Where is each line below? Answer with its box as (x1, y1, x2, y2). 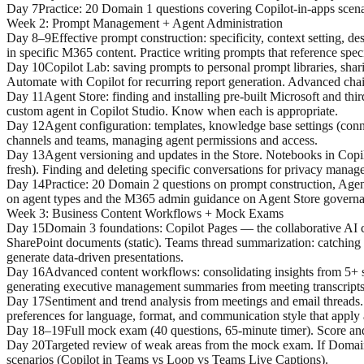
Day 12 (6, 118, 45, 132)
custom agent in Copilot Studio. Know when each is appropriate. (6, 103, 338, 118)
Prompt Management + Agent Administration (52, 15, 283, 30)
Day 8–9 (6, 30, 51, 45)
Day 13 (6, 147, 45, 162)
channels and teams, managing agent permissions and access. (6, 132, 318, 147)
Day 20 (6, 337, 45, 352)
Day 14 (6, 176, 45, 191)
